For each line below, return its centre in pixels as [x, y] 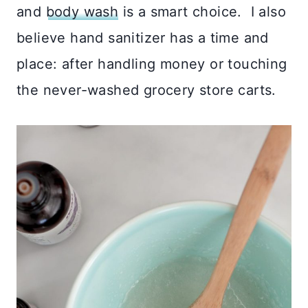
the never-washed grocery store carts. [146, 90]
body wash [82, 12]
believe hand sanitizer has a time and [143, 38]
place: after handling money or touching [152, 64]
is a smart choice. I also [202, 12]
